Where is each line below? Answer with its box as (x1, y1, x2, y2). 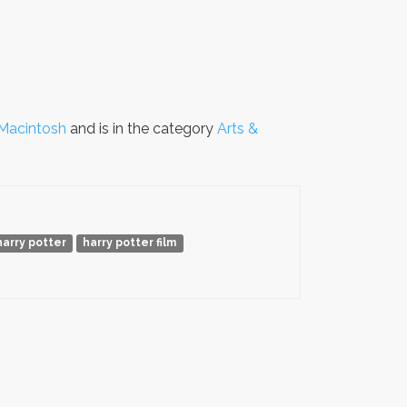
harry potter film (83, 236, 177, 250)
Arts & (217, 120, 258, 138)
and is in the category (66, 120, 217, 138)
